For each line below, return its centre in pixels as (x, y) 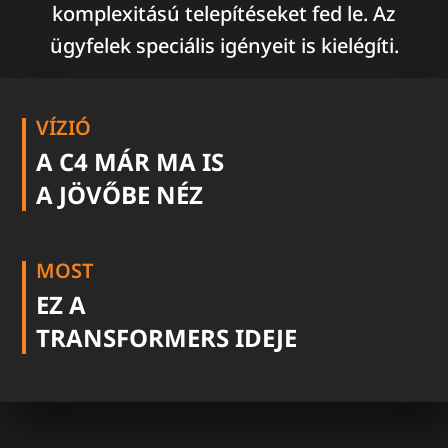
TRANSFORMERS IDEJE (166, 337)
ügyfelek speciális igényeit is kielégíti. (224, 45)
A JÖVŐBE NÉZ (119, 194)
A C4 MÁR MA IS (130, 161)
